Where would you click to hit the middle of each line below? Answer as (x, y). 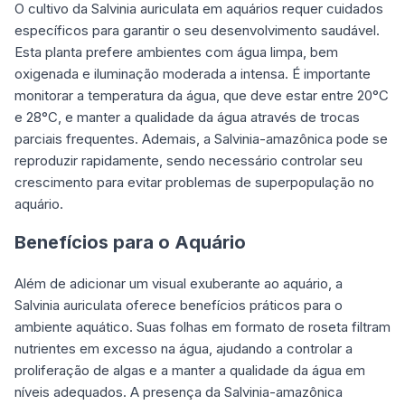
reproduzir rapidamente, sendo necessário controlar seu (188, 160)
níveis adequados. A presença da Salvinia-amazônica (179, 391)
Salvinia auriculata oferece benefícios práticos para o (179, 305)
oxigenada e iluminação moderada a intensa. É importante (193, 73)
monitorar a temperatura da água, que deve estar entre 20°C (202, 95)
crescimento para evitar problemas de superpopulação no (194, 182)
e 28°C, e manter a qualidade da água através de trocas (187, 117)
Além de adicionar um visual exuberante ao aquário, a (179, 283)
